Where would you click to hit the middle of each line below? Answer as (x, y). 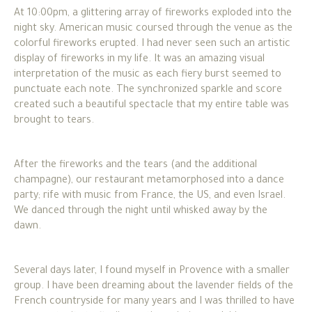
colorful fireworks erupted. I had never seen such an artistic (152, 44)
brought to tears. (55, 121)
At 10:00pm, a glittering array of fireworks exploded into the (153, 14)
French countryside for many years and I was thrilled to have (154, 302)
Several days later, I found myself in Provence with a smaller (152, 271)
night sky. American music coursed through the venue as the (153, 29)
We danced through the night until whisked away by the (141, 211)
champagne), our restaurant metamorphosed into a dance (149, 181)
